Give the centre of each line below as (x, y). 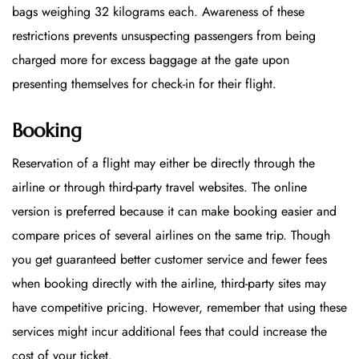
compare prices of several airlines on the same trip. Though (171, 235)
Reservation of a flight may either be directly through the (163, 163)
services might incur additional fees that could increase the (169, 331)
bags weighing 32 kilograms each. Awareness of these (158, 11)
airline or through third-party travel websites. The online (159, 187)
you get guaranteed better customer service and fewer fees (169, 259)
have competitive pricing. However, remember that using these (179, 307)
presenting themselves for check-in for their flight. (144, 83)
